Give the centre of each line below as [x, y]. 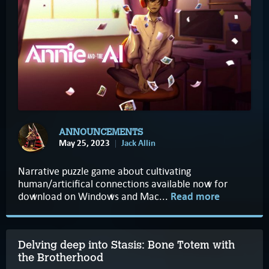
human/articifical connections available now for [123, 184]
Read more [195, 197]
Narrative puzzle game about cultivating [104, 171]
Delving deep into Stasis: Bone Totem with [126, 245]
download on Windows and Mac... [94, 197]
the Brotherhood [61, 258]
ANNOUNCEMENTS [101, 132]
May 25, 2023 [84, 143]
